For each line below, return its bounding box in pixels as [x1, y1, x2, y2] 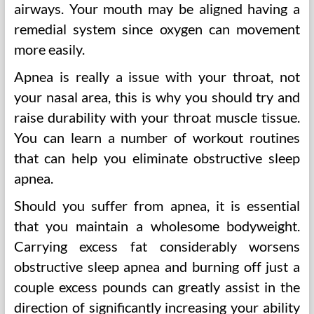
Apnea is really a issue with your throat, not [13, 68, 301, 85]
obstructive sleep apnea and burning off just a [13, 258, 301, 275]
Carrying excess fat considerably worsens [13, 238, 301, 254]
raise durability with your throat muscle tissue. [13, 109, 301, 125]
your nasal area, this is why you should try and [13, 88, 301, 105]
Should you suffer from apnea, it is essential [13, 197, 301, 214]
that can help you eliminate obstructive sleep [13, 149, 301, 166]
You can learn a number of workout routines [13, 129, 301, 146]
